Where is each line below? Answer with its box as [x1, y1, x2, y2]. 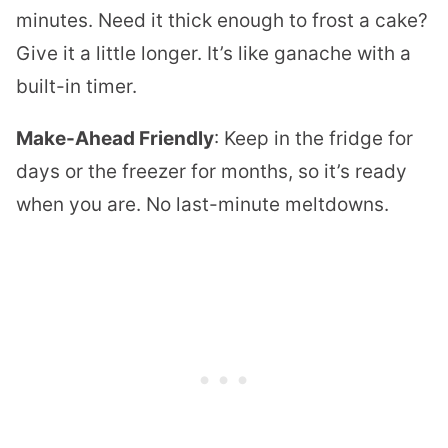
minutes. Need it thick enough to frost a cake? [16, 9, 428, 33]
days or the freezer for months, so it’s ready [16, 160, 407, 184]
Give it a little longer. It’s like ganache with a [16, 42, 411, 66]
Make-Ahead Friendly [16, 127, 214, 151]
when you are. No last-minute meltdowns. [16, 193, 389, 217]
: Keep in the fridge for [214, 127, 413, 151]
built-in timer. [16, 75, 137, 99]
